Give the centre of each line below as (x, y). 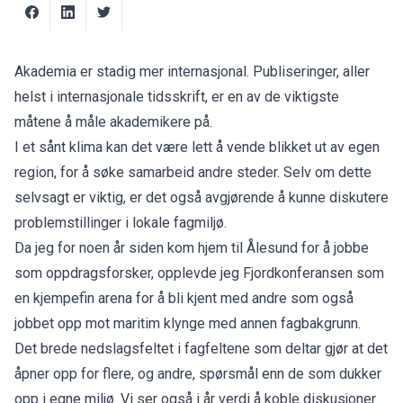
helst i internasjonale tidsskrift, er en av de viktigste (177, 96)
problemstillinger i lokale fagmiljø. (121, 222)
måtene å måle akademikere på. (113, 121)
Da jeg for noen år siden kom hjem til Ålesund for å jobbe (192, 247)
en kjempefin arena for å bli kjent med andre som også (184, 298)
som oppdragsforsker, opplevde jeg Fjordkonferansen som (199, 273)
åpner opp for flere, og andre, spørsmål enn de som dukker (198, 373)
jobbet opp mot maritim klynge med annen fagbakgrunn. (188, 323)
